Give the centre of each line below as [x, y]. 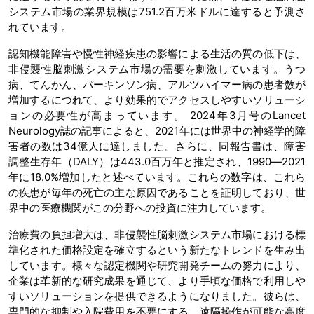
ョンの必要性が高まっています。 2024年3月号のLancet [157, 115]
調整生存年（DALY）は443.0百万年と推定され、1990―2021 [157, 161]
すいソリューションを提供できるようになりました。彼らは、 [157, 296]
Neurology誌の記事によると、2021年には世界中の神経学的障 [157, 130]
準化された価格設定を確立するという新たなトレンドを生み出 [157, 250]
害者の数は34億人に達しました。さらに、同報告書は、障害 [157, 146]
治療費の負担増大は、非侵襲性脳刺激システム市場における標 [157, 234]
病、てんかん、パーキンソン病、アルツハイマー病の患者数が [157, 84]
